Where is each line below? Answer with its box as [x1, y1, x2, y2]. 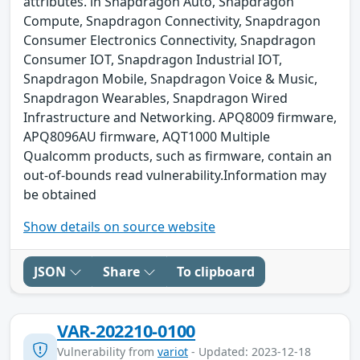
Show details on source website [23, 217, 215, 235]
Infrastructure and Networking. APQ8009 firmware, [23, 108, 337, 126]
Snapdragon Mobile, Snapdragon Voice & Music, [23, 69, 317, 88]
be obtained [23, 185, 96, 203]
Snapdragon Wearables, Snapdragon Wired [23, 88, 288, 107]
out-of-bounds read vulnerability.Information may [23, 166, 326, 184]
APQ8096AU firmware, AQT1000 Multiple [23, 127, 270, 145]
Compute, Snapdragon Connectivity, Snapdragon [23, 11, 321, 30]
